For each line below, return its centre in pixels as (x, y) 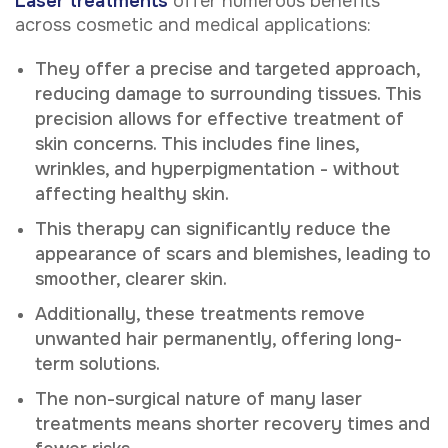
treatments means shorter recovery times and (232, 423)
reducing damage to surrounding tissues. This (228, 93)
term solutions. (100, 363)
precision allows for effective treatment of (219, 118)
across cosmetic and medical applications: (195, 24)
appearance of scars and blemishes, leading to (233, 253)
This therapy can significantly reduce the (213, 228)
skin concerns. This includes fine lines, (197, 143)
